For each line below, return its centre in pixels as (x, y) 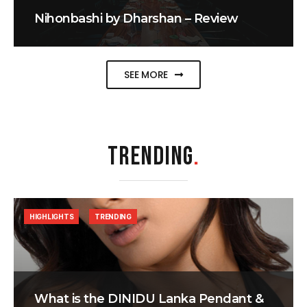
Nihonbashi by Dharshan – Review (136, 19)
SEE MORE (146, 75)
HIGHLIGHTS (52, 217)
